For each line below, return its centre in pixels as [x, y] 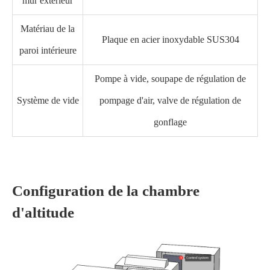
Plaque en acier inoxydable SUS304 [170, 39]
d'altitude [43, 212]
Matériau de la [48, 29]
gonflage [170, 122]
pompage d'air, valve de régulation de [170, 100]
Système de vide [48, 100]
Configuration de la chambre [106, 191]
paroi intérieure [48, 50]
